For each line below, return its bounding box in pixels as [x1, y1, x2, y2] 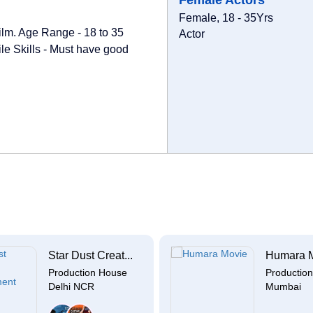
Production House [48, 266, 127, 278]
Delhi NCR [48, 280, 94, 292]
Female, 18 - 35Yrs [178, 12, 273, 24]
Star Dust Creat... [48, 249, 133, 261]
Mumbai [265, 280, 301, 292]
